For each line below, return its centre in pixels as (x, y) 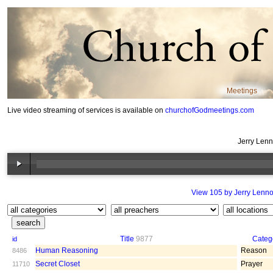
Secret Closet (58, 264)
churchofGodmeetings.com (210, 110)
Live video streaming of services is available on (86, 110)
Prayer (252, 264)
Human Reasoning (67, 250)
